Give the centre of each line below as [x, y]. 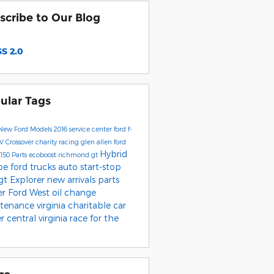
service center [91, 128]
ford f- [123, 128]
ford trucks [34, 166]
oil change [74, 192]
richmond [74, 154]
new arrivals [72, 179]
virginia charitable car [81, 205]
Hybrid [113, 154]
